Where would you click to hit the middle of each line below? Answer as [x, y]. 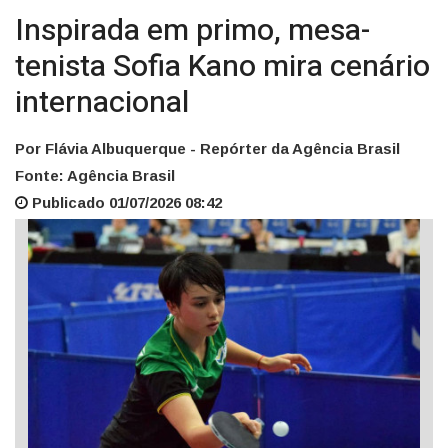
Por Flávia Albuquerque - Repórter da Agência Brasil [207, 149]
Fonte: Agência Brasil [95, 176]
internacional [102, 103]
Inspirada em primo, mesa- [192, 31]
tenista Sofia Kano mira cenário [222, 67]
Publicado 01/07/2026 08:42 [125, 203]
